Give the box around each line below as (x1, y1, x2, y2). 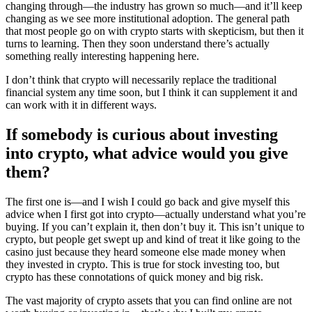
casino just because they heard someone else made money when (6, 246, 286, 258)
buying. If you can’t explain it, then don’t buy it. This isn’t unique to (6, 221, 304, 233)
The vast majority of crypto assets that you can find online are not (6, 295, 292, 307)
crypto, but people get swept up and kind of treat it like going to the (6, 233, 300, 246)
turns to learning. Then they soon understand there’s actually (6, 38, 270, 50)
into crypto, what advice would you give (6, 144, 288, 163)
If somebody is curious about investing (6, 125, 278, 144)
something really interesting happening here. (6, 50, 199, 63)
